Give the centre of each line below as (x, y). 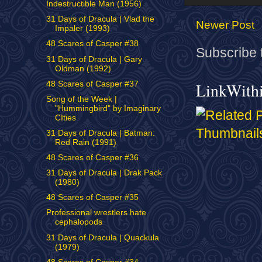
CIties (65, 118)
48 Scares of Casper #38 (92, 44)
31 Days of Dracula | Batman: (100, 133)
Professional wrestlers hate (96, 213)
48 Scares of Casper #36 (92, 158)
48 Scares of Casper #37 (92, 84)
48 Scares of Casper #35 (92, 198)
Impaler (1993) (82, 29)
